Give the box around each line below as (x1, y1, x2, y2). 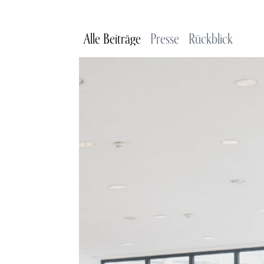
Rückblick (189, 29, 233, 48)
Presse (150, 29, 180, 48)
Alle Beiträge (84, 29, 141, 48)
